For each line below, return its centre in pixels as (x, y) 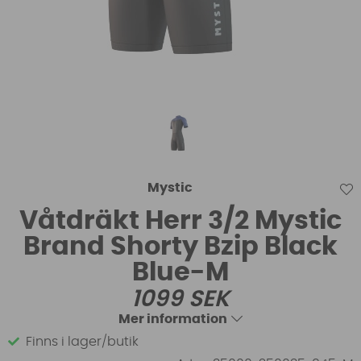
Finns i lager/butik (82, 341)
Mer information (173, 319)
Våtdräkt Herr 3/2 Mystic (180, 220)
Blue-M (180, 272)
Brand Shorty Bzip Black (180, 246)
